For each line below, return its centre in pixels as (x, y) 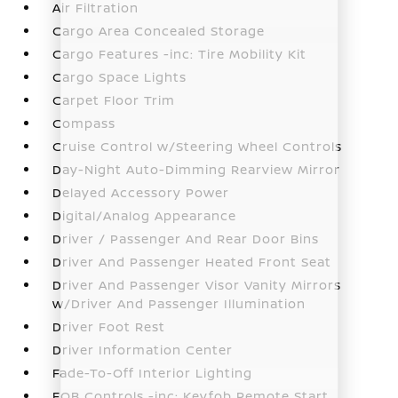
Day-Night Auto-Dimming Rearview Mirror (197, 169)
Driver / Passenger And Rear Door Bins (186, 238)
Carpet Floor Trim (114, 99)
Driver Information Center (143, 349)
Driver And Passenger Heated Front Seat (192, 261)
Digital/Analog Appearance (145, 215)
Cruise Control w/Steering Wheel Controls (198, 146)
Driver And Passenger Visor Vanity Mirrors (197, 284)
